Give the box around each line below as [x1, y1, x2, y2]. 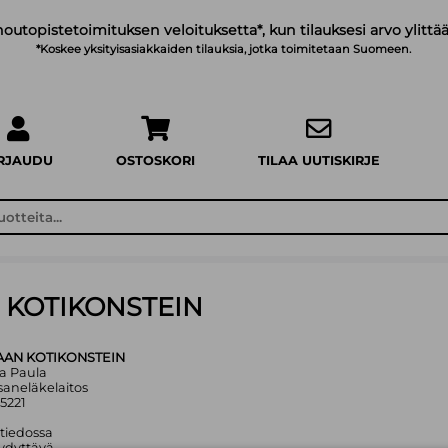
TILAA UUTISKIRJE [258, 153, 381, 169]
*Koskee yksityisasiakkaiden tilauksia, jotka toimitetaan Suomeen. [36, 42, 412, 57]
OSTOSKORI [116, 153, 196, 169]
